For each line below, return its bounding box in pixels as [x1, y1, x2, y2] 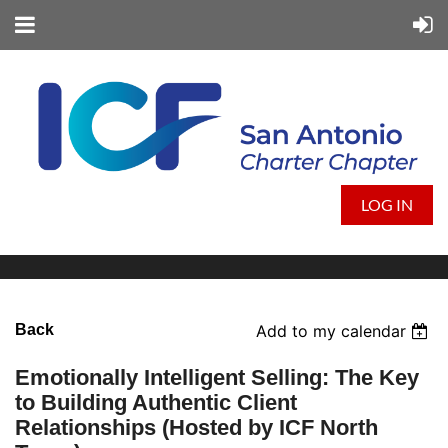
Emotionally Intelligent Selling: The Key [15, 365, 419, 391]
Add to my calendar [256, 321, 407, 342]
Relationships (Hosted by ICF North [15, 415, 378, 441]
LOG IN [361, 195, 413, 215]
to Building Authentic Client [15, 390, 297, 416]
